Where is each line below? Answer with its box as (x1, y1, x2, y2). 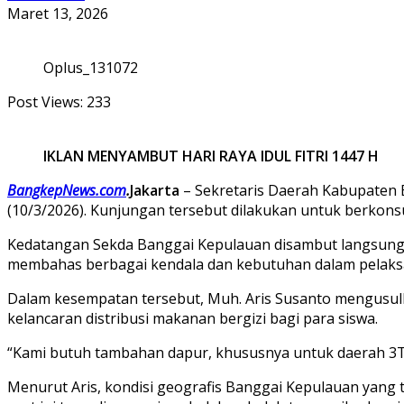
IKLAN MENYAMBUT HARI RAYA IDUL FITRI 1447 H (43, 145, 379, 166)
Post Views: (7, 91, 83, 112)
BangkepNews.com (7, 179, 126, 200)
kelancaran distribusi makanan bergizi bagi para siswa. (7, 308, 378, 328)
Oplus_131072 (43, 57, 138, 78)
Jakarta (130, 179, 179, 200)
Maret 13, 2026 (7, 3, 108, 23)
